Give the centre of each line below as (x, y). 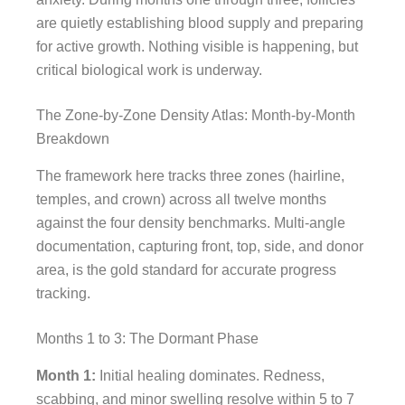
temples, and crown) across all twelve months (181, 200)
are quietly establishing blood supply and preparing (200, 24)
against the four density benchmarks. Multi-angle (191, 223)
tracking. (63, 294)
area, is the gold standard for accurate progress (186, 270)
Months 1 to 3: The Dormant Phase (147, 339)
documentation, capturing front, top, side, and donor (200, 247)
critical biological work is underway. (149, 71)
